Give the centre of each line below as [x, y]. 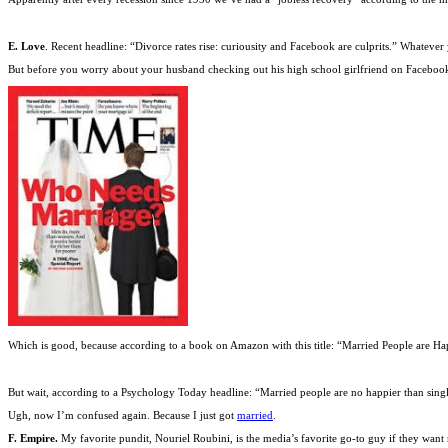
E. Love [26, 45]
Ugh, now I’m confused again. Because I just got [122, 414]
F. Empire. [34, 438]
